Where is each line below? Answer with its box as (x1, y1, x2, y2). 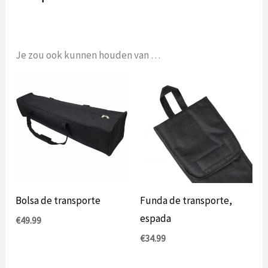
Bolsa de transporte (16, 194, 101, 208)
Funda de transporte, (140, 194, 232, 208)
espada (140, 212, 171, 226)
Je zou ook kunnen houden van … (16, 48, 161, 62)
